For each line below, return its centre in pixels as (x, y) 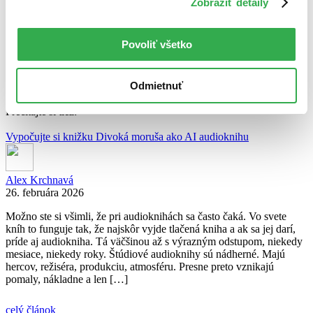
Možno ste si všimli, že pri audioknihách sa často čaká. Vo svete (146, 216)
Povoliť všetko (156, 44)
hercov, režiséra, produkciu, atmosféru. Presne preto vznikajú (140, 266)
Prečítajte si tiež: (41, 111)
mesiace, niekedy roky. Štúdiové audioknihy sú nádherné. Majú (145, 254)
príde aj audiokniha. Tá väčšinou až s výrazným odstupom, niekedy (154, 241)
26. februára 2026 (45, 192)
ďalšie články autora (50, 99)
